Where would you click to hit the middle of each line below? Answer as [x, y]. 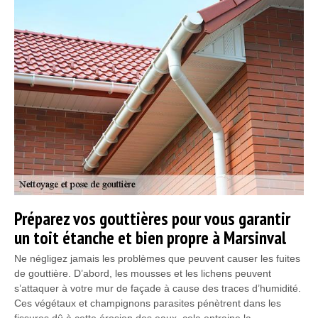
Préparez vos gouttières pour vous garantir [152, 218]
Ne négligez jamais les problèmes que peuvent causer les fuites [157, 258]
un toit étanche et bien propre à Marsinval [150, 237]
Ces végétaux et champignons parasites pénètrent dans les [148, 303]
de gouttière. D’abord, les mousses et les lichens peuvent [143, 273]
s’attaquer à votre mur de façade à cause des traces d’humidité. [158, 288]
